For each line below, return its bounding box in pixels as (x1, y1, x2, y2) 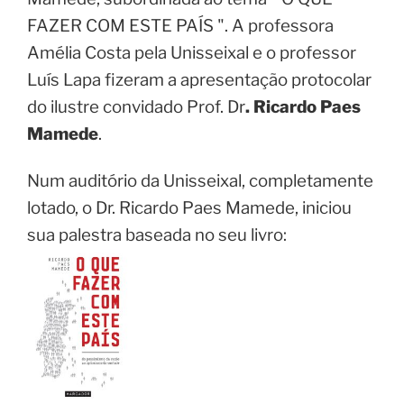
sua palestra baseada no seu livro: (27, 225, 287, 246)
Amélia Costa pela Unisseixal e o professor (27, 41, 356, 63)
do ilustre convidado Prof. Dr (27, 96, 245, 117)
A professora (232, 14, 334, 36)
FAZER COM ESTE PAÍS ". (27, 14, 232, 36)
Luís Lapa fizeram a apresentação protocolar (27, 69, 372, 90)
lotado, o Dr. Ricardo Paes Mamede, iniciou (27, 197, 352, 219)
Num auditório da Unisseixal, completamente (27, 170, 373, 192)
